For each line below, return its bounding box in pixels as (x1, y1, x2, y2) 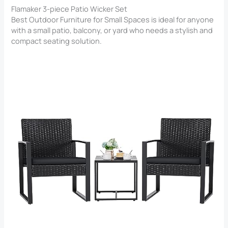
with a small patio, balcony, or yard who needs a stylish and (11, 25, 213, 36)
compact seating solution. (11, 36, 102, 46)
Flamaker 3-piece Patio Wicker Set (11, 4, 128, 14)
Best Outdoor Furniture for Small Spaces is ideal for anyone (11, 14, 214, 25)
